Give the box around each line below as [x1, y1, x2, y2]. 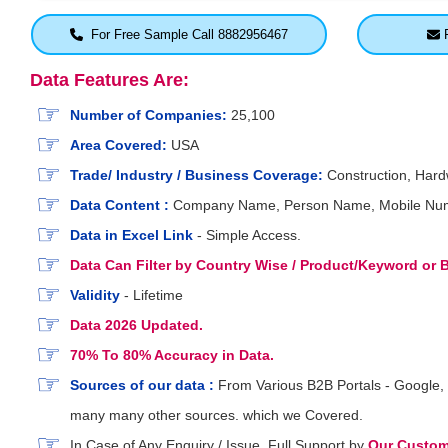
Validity [70, 287, 120, 304]
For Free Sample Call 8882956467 [82, 27, 288, 43]
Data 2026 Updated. [70, 317, 203, 334]
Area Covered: [70, 137, 167, 154]
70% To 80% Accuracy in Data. [70, 347, 274, 364]
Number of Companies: [70, 107, 227, 124]
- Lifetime [120, 287, 183, 304]
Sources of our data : [70, 377, 214, 394]
